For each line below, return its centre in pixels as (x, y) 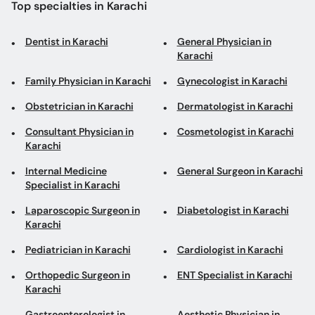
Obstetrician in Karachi (79, 106)
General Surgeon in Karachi (240, 171)
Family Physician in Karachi (88, 81)
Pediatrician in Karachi (78, 250)
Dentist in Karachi (66, 41)
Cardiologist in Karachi (230, 250)
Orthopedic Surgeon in (77, 275)
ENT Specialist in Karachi (234, 275)
